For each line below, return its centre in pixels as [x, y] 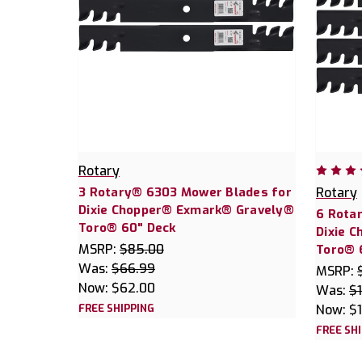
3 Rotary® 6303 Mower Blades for [185, 192]
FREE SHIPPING [116, 308]
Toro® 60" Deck [127, 227]
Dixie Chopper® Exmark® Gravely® [186, 210]
